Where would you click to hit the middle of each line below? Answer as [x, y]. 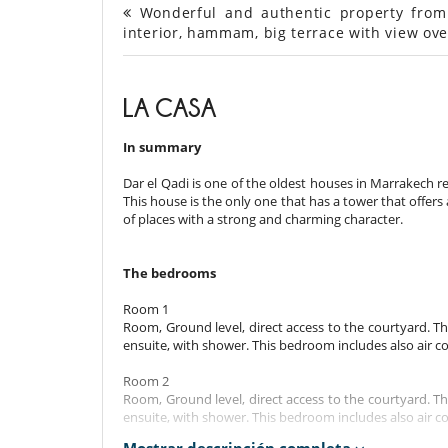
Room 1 [146, 309]
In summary [162, 147]
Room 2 [146, 381]
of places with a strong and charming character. [263, 219]
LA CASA [169, 108]
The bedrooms [169, 273]
